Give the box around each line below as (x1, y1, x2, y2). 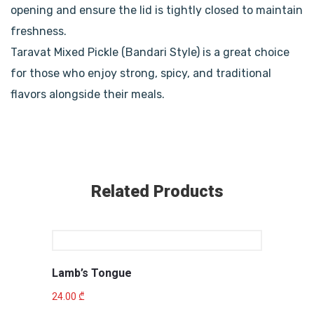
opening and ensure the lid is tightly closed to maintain (11, 4, 303, 18)
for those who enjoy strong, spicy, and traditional (11, 67, 271, 81)
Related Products (90, 179, 224, 205)
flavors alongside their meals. (11, 88, 165, 102)
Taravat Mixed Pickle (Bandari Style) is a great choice (11, 46, 289, 60)
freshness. (11, 25, 67, 39)
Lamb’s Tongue (52, 265, 132, 282)
